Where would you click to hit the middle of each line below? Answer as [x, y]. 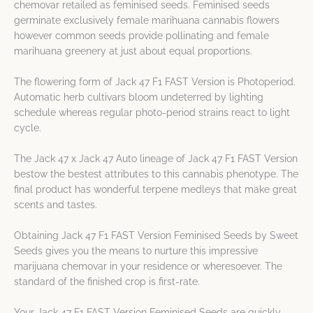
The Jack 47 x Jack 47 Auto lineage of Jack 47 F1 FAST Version [156, 159]
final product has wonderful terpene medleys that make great [155, 190]
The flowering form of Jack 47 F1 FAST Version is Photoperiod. [155, 82]
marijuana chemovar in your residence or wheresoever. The [148, 266]
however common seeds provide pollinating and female [141, 36]
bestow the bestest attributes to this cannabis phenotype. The [156, 174]
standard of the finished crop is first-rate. [107, 282]
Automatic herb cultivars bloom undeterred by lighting [139, 97]
